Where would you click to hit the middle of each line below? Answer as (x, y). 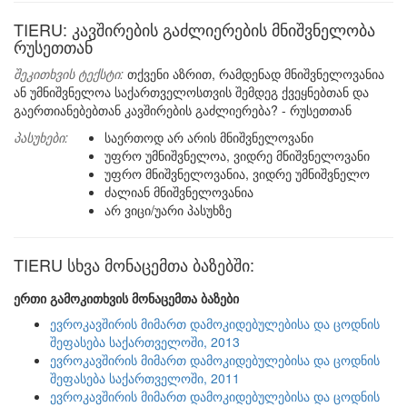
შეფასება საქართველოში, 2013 (145, 342)
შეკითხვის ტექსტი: (69, 74)
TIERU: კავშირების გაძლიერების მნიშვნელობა (194, 29)
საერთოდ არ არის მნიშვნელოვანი (209, 137)
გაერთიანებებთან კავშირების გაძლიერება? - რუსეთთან (183, 110)
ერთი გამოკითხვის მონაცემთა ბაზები (126, 298)
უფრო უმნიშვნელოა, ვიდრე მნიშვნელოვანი (237, 155)
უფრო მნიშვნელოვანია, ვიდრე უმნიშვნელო (237, 174)
